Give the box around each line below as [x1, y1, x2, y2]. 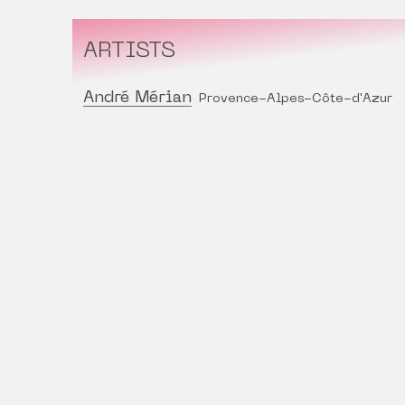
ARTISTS [83, 41, 175, 63]
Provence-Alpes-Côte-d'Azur [199, 93, 392, 106]
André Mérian [83, 90, 192, 107]
